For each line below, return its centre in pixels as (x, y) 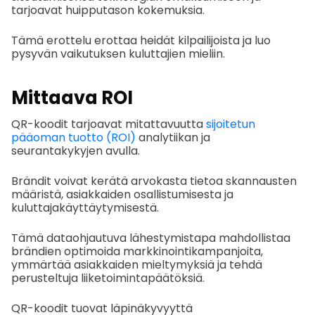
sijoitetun (231, 124)
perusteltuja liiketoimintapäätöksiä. (108, 278)
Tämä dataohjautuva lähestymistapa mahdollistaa (151, 238)
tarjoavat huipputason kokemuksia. (108, 10)
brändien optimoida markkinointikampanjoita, (137, 251)
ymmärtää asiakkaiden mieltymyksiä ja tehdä (137, 264)
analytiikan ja (173, 137)
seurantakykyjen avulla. (76, 150)
